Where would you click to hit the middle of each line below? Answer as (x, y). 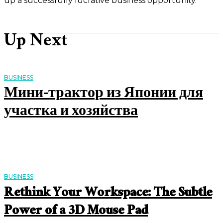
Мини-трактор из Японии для (104, 95)
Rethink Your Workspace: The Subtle (108, 194)
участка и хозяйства (71, 113)
